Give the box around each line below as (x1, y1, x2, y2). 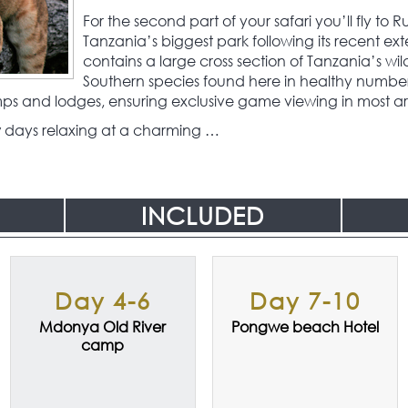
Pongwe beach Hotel (230, 317, 379, 337)
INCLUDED (141, 200, 265, 230)
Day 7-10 (249, 286, 361, 315)
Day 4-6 (54, 286, 151, 315)
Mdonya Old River (39, 317, 167, 337)
